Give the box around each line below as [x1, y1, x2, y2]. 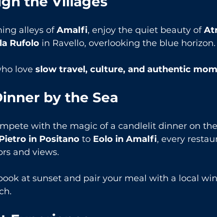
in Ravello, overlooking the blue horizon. [39, 38, 216, 49]
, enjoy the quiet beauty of [88, 25, 204, 36]
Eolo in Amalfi [93, 134, 157, 145]
